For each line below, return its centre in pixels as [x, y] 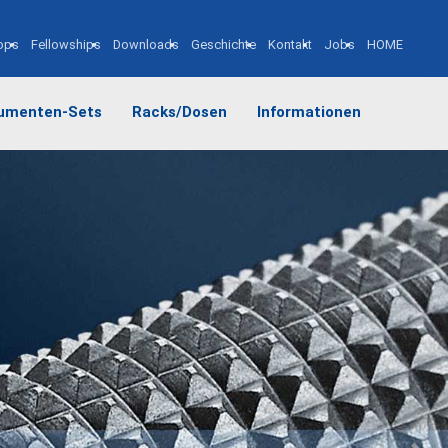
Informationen [309, 111]
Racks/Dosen [179, 111]
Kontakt [290, 44]
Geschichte [223, 44]
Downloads [146, 44]
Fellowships [66, 44]
